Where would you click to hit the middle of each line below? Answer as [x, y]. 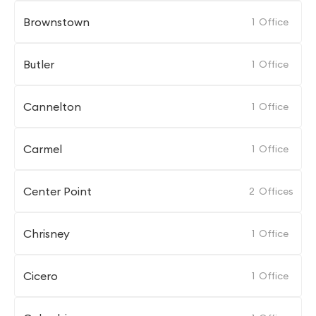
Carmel [43, 149]
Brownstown [56, 22]
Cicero [41, 276]
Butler [39, 64]
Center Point [57, 191]
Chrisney [47, 233]
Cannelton [52, 107]
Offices [276, 191]
